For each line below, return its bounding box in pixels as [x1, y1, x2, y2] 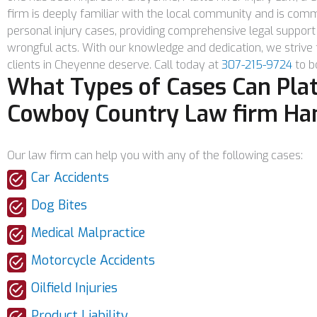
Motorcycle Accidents [31, 252, 155, 269]
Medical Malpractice [31, 224, 145, 241]
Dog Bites [31, 197, 87, 214]
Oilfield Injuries [31, 279, 117, 296]
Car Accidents [31, 169, 109, 186]
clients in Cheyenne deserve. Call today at [7, 57, 221, 72]
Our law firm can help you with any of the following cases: [7, 148, 303, 163]
